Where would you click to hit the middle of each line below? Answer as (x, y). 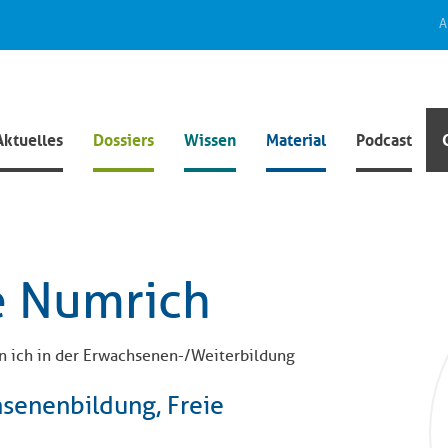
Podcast (384, 138)
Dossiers (123, 138)
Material (296, 138)
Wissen (210, 138)
